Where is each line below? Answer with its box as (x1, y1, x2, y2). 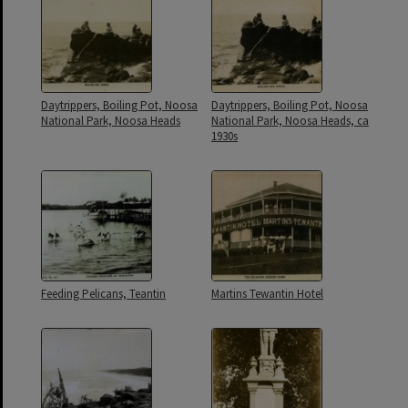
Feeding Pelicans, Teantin (41, 286, 166, 301)
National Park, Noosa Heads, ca (211, 113, 369, 128)
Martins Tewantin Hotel (211, 286, 323, 301)
